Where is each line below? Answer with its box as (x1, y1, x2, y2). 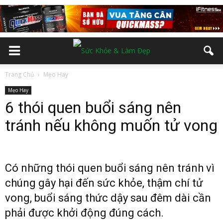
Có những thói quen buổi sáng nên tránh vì (5, 162, 215, 174)
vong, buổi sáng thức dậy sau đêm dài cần (5, 192, 211, 204)
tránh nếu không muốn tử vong (5, 116, 218, 135)
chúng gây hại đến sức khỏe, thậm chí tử (5, 177, 203, 189)
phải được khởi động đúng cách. (5, 207, 166, 219)
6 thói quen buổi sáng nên (5, 98, 181, 117)
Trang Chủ (5, 70, 34, 79)
